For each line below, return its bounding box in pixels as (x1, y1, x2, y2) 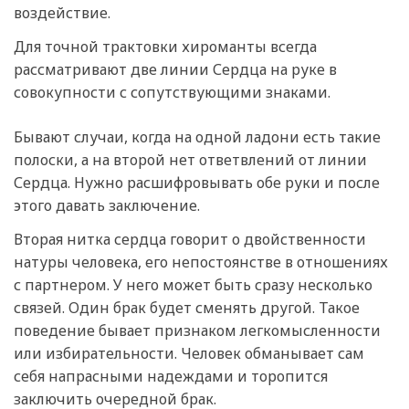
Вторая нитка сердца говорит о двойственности (14, 228, 366, 249)
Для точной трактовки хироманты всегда (14, 36, 317, 57)
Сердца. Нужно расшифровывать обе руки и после (14, 172, 380, 193)
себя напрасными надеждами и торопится (14, 365, 328, 386)
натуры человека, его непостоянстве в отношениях (14, 251, 388, 272)
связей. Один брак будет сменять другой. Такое (14, 297, 360, 318)
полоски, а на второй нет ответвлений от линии (14, 149, 367, 170)
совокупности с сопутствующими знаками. (14, 81, 330, 102)
